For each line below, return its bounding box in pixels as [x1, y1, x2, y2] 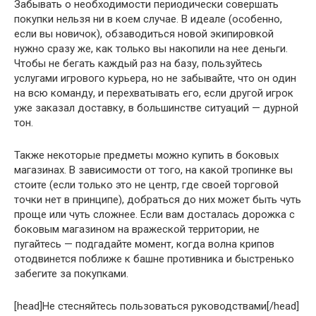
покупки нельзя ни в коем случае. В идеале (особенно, [14, 12, 282, 25]
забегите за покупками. [14, 267, 128, 280]
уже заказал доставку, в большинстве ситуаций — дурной [14, 101, 298, 114]
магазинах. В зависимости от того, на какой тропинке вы [14, 163, 293, 176]
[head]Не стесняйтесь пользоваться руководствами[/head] [14, 299, 299, 312]
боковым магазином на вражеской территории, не [14, 222, 260, 236]
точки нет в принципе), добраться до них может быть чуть [14, 193, 301, 206]
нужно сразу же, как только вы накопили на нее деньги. [14, 42, 288, 55]
